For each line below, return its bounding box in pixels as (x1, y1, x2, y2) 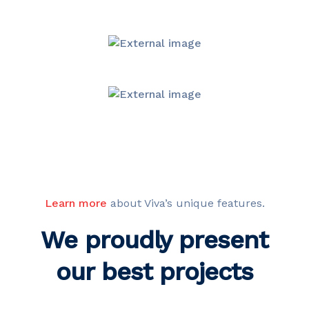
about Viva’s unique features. (106, 197, 265, 210)
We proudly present (41, 226, 268, 255)
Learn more (44, 197, 107, 210)
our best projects (56, 257, 253, 286)
